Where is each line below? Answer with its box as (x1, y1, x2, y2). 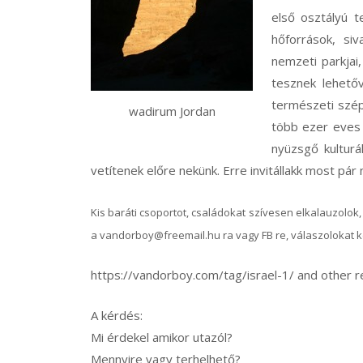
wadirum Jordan (128, 102, 216, 119)
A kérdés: (91, 306, 143, 323)
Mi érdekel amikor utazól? (91, 328, 233, 345)
